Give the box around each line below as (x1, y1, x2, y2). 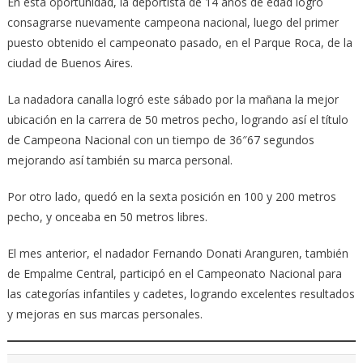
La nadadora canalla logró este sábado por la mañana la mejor (6, 92, 339, 108)
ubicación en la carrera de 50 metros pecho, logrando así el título (6, 112, 348, 128)
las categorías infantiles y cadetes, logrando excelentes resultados (6, 286, 355, 302)
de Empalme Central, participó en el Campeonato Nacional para (6, 266, 342, 282)
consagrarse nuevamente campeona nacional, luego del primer (6, 15, 339, 31)
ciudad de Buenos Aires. (6, 55, 133, 71)
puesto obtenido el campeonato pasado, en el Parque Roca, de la (6, 35, 352, 51)
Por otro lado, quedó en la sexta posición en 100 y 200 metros (6, 189, 336, 205)
